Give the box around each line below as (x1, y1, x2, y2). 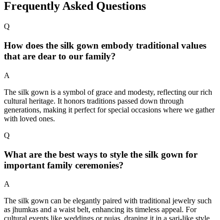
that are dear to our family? (4, 51, 116, 62)
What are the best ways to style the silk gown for (4, 149, 197, 160)
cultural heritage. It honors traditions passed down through (4, 96, 184, 105)
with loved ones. (4, 114, 55, 123)
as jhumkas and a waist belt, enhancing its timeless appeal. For (4, 205, 196, 214)
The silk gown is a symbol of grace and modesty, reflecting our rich (4, 87, 212, 96)
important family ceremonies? (4, 160, 124, 170)
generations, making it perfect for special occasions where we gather (4, 105, 215, 114)
